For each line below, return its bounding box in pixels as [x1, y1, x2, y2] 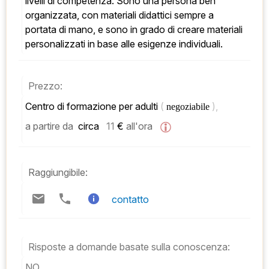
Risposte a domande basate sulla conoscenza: [28, 241, 230, 253]
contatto [112, 193, 149, 206]
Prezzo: [28, 80, 62, 92]
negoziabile [166, 101, 212, 112]
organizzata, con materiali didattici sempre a [25, 9, 214, 22]
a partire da [25, 120, 73, 133]
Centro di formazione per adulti [25, 100, 160, 113]
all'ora [126, 120, 153, 133]
